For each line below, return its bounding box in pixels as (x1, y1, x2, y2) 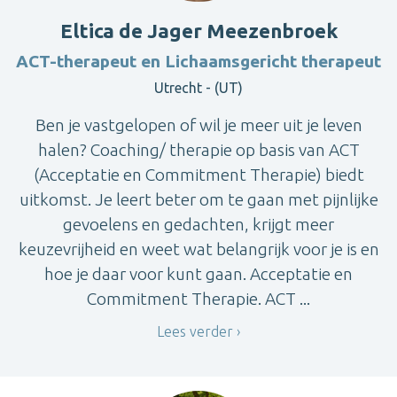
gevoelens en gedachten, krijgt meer (63, 214, 334, 235)
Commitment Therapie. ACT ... (87, 289, 310, 309)
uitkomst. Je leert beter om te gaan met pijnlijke (19, 190, 378, 210)
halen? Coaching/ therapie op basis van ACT (37, 140, 360, 160)
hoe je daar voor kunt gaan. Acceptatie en (44, 264, 353, 284)
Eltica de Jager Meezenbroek (59, 19, 338, 43)
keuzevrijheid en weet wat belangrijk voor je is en (18, 239, 379, 260)
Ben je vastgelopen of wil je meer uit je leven (35, 115, 362, 136)
